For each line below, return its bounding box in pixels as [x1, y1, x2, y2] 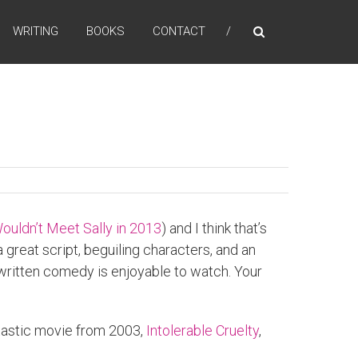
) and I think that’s [161, 220, 267, 237]
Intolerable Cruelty [146, 322, 259, 339]
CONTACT [153, 24, 205, 38]
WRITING [13, 24, 58, 38]
